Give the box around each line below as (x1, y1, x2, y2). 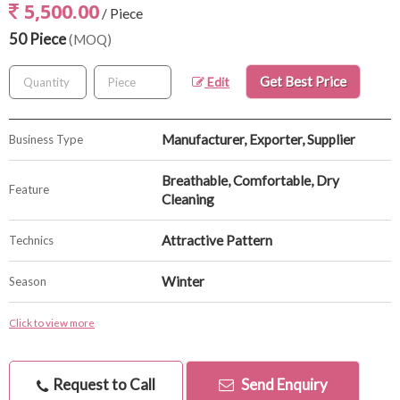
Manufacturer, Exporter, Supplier (162, 131, 355, 147)
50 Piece (9, 29, 69, 48)
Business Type (9, 132, 83, 146)
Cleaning (162, 191, 214, 207)
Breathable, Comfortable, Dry (162, 172, 339, 188)
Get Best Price (260, 73, 346, 89)
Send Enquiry (237, 375, 328, 394)
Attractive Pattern (162, 232, 272, 248)
